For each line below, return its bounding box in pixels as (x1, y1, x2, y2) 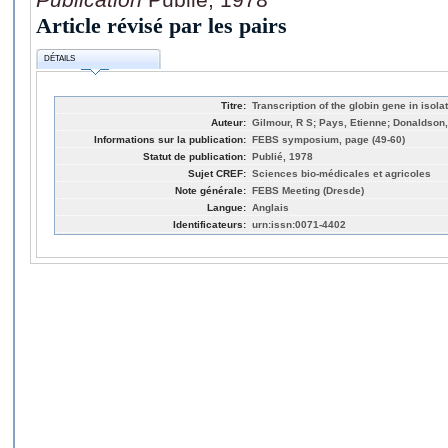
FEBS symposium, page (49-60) (252, 133, 405, 145)
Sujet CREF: (188, 167, 246, 179)
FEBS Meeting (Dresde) (252, 184, 364, 196)
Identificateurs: (173, 218, 246, 230)
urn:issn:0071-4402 (252, 218, 346, 230)
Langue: (207, 201, 246, 213)
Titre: (221, 99, 246, 111)
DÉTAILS (44, 54, 76, 64)
